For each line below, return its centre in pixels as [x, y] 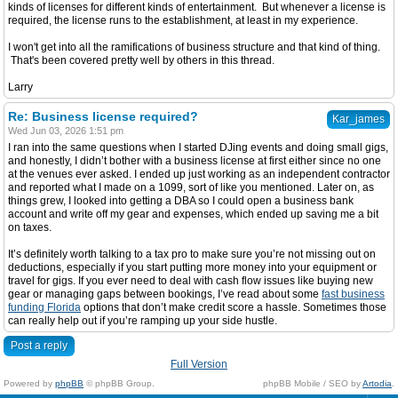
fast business [353, 294]
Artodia [377, 383]
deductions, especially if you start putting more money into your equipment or [192, 267]
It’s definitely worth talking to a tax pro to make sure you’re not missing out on [192, 254]
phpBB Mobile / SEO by [313, 383]
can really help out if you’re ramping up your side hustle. [143, 321]
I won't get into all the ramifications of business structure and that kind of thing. [194, 47]
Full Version [199, 364]
